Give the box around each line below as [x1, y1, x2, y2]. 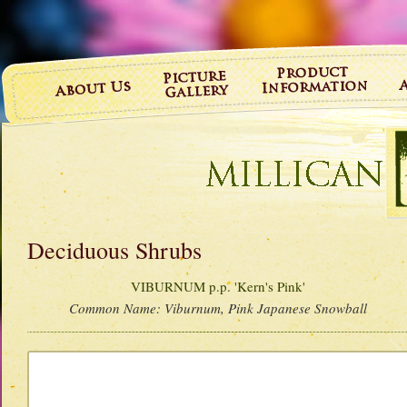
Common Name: [69, 299, 165, 317]
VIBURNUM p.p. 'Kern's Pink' [131, 277, 306, 295]
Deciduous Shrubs [27, 234, 202, 265]
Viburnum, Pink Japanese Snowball [164, 299, 368, 317]
